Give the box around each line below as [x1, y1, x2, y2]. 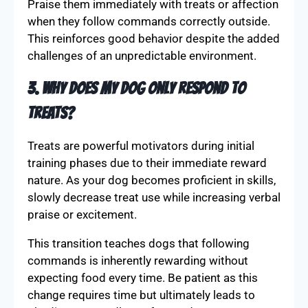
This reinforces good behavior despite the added [27, 31, 280, 45]
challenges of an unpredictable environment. [27, 48, 256, 63]
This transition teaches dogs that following [27, 236, 250, 250]
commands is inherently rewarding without [27, 253, 248, 267]
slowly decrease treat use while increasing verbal [27, 190, 280, 204]
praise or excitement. [27, 207, 137, 221]
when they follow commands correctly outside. [27, 14, 270, 28]
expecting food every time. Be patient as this [27, 270, 258, 285]
